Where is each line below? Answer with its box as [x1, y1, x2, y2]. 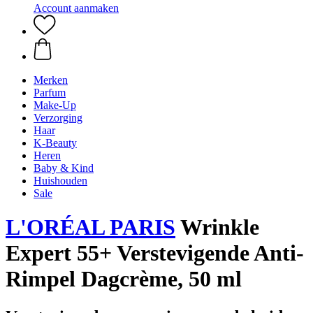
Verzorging [34, 112, 82, 124]
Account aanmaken [34, 2, 119, 14]
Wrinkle [175, 214, 259, 240]
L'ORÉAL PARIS [6, 214, 175, 240]
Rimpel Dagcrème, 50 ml [6, 266, 242, 292]
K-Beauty [34, 137, 77, 149]
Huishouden [34, 175, 87, 187]
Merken [34, 74, 68, 86]
